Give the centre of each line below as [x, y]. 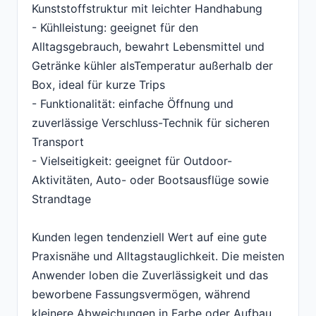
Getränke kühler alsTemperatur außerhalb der [152, 66]
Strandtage [61, 199]
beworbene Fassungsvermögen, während [141, 294]
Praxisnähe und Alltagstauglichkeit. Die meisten [158, 256]
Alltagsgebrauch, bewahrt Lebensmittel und [148, 47]
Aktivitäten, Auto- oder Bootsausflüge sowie [150, 180]
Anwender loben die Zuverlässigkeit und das [150, 275]
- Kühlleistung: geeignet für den [115, 28]
